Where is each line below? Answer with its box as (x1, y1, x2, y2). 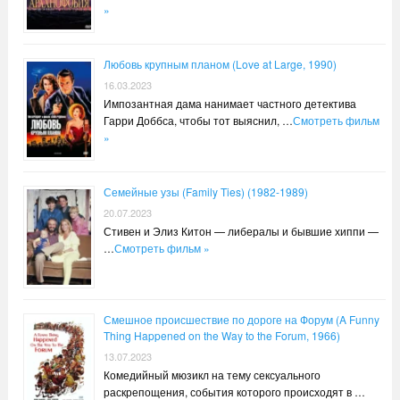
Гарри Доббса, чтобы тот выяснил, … (103, 112, 293, 128)
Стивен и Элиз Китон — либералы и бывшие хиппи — (103, 222, 379, 238)
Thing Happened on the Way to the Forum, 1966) (103, 327, 340, 343)
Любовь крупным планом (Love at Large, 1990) (103, 55, 337, 71)
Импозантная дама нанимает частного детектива (103, 95, 356, 111)
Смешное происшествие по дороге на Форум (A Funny (103, 311, 379, 327)
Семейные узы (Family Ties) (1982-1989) (103, 183, 308, 199)
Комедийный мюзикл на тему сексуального (103, 366, 321, 382)
